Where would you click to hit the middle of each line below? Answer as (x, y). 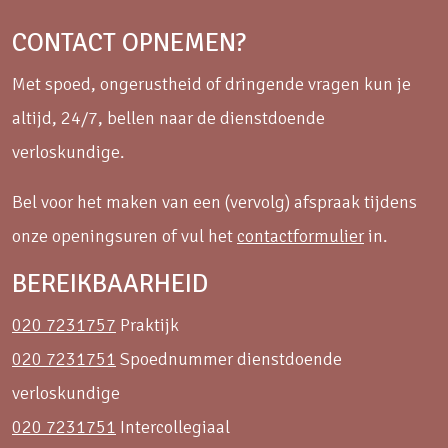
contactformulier (300, 235)
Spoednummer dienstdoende (229, 358)
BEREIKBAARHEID (110, 283)
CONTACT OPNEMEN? (129, 42)
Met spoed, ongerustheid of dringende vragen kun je (211, 83)
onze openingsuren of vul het (124, 235)
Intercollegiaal (173, 426)
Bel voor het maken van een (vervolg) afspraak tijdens (214, 201)
